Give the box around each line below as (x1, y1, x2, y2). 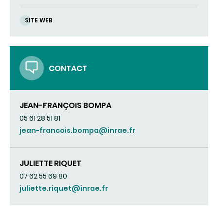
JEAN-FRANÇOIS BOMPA (19, 100, 111, 111)
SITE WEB (25, 16, 53, 25)
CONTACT (49, 62, 87, 74)
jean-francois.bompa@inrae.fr (19, 126, 135, 136)
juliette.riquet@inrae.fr (19, 183, 108, 194)
